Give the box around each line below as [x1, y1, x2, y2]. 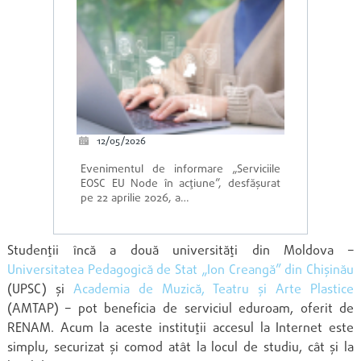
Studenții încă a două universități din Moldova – [6, 241, 355, 261]
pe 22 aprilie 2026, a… [81, 190, 190, 208]
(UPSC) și [6, 280, 73, 300]
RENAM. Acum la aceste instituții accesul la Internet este [6, 318, 355, 338]
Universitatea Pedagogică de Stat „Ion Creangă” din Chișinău [6, 260, 355, 280]
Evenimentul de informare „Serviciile [81, 161, 280, 179]
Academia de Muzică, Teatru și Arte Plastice [73, 280, 355, 300]
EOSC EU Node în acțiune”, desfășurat [81, 176, 280, 193]
